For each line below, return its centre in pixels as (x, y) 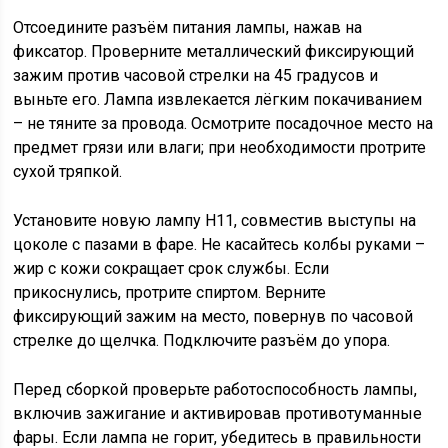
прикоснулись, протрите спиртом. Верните (170, 292)
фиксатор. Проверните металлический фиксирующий (214, 51)
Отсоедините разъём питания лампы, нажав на (188, 27)
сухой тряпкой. (68, 171)
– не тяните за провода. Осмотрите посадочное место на (223, 123)
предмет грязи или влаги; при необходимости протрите (220, 147)
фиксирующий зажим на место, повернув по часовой (213, 316)
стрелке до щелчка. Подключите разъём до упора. (202, 340)
